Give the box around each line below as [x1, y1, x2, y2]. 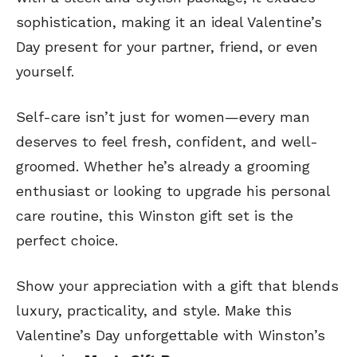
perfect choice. [16, 232, 118, 249]
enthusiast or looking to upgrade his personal [16, 182, 330, 200]
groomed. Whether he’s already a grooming [16, 158, 310, 175]
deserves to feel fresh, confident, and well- [16, 133, 318, 151]
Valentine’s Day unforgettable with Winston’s [16, 327, 325, 344]
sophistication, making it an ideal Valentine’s [16, 14, 322, 31]
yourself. [16, 63, 74, 80]
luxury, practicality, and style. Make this [16, 302, 292, 320]
